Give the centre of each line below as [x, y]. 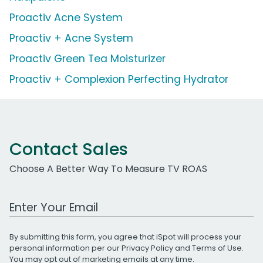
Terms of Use [217, 248]
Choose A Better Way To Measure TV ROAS [108, 168]
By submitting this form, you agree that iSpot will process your [125, 237]
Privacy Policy [147, 248]
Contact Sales [69, 149]
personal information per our [65, 248]
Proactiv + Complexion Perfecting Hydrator [119, 79]
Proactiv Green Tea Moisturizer [87, 58]
